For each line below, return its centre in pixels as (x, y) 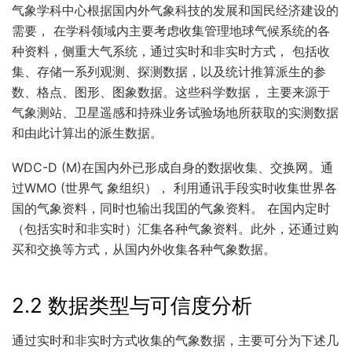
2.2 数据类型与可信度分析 (132, 306)
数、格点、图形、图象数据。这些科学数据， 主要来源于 (171, 92)
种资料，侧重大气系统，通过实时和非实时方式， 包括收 (171, 51)
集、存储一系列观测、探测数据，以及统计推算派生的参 (169, 71)
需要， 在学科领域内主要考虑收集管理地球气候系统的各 (171, 30)
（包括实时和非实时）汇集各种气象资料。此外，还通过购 (175, 229)
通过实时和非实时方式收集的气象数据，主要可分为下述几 (175, 340)
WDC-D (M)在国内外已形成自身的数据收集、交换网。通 (172, 168)
